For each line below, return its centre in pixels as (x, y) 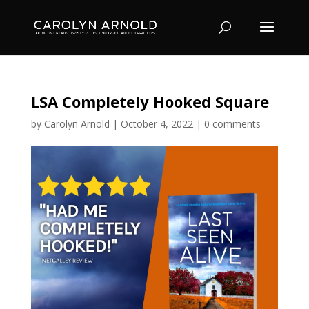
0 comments (232, 124)
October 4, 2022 (157, 124)
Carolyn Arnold (77, 124)
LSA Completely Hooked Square (150, 101)
